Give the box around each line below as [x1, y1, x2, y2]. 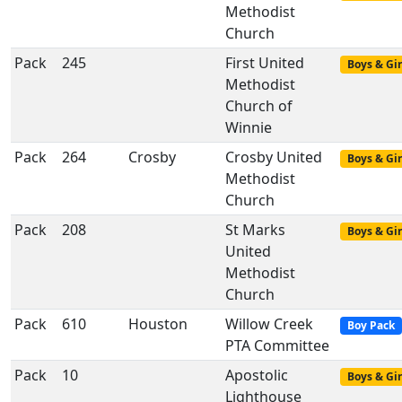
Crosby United [225, 147, 322, 167]
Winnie [225, 118, 272, 137]
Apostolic [225, 365, 288, 385]
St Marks [225, 220, 285, 240]
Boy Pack [346, 318, 395, 333]
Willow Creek [225, 314, 313, 334]
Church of [225, 96, 293, 116]
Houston [128, 314, 188, 334]
